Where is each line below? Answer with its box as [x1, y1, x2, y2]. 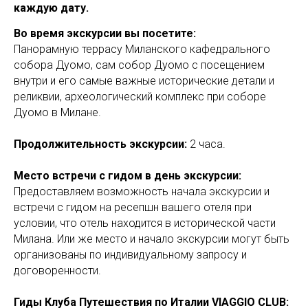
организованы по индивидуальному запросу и [14, 247, 247, 261]
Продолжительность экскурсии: [14, 137, 190, 151]
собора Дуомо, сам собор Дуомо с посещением [14, 58, 265, 71]
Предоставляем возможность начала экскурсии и [14, 184, 269, 198]
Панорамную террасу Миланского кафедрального [14, 42, 270, 56]
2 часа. [190, 137, 225, 151]
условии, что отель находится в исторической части [14, 216, 276, 230]
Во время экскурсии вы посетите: [14, 26, 196, 40]
